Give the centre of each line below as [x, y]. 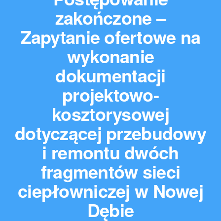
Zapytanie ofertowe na [110, 37]
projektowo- [110, 94]
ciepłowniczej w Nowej [110, 190]
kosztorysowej [110, 113]
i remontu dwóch [110, 152]
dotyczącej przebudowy [110, 133]
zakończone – [110, 17]
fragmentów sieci [110, 171]
